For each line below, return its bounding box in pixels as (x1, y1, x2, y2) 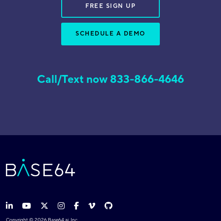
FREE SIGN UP (85, 2, 136, 10)
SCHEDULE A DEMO (75, 30, 146, 37)
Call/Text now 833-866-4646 (37, 72, 184, 86)
